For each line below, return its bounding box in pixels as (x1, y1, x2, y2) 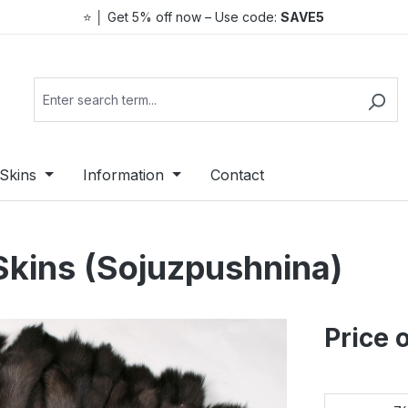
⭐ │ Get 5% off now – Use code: (83, 9, 281, 25)
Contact (209, 166, 264, 184)
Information (83, 166, 165, 184)
